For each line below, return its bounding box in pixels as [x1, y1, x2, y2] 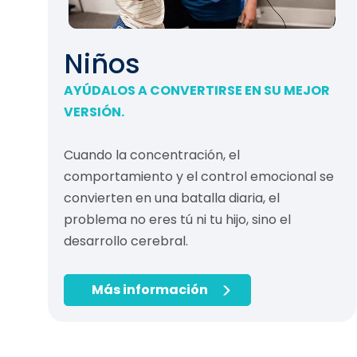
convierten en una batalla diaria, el [64, 189, 280, 208]
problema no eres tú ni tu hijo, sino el [64, 210, 291, 229]
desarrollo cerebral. [64, 232, 188, 251]
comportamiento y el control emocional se [64, 167, 334, 186]
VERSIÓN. [64, 103, 124, 122]
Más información [91, 280, 209, 300]
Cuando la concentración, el [64, 146, 240, 165]
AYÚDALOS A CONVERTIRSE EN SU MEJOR [64, 81, 330, 100]
